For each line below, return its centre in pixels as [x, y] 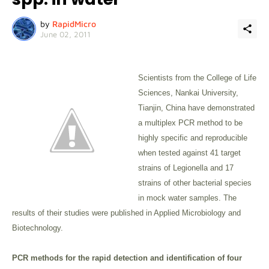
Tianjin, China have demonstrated [196, 108]
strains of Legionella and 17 [186, 168]
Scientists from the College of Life [197, 78]
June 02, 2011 [65, 34]
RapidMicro [74, 23]
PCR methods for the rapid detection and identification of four [127, 258]
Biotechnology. [38, 228]
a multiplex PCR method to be [190, 123]
